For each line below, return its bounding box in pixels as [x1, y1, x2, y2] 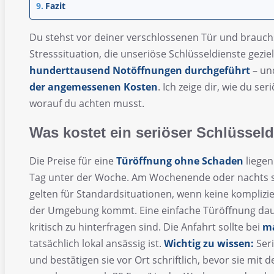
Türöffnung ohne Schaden [116, 154, 243, 168]
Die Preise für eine [29, 154, 116, 168]
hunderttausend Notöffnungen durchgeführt [29, 63, 250, 77]
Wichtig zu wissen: [164, 236, 254, 250]
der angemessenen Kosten [29, 80, 158, 94]
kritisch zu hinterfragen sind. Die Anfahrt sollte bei [29, 220, 262, 234]
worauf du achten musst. [29, 96, 144, 110]
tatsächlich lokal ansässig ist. [29, 236, 164, 250]
